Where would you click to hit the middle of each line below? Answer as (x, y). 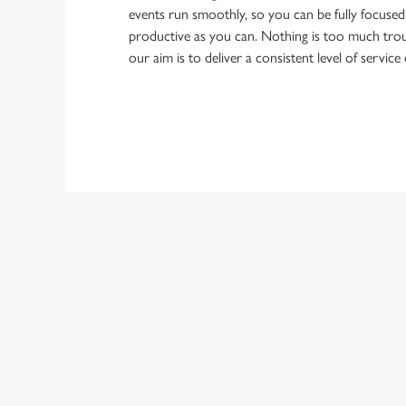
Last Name (280, 287)
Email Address (291, 372)
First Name (281, 202)
